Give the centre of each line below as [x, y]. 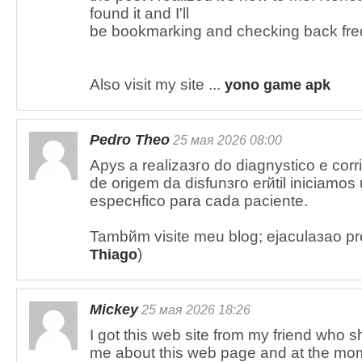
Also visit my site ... [157, 84]
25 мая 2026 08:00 [226, 140]
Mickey [114, 309]
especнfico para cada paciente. [199, 201]
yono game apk [278, 85]
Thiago [114, 255]
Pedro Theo [130, 140]
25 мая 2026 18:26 [194, 309]
